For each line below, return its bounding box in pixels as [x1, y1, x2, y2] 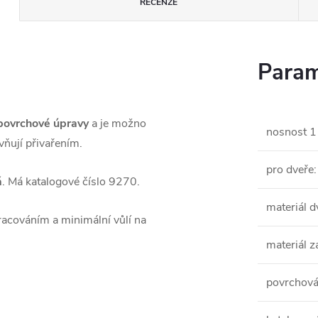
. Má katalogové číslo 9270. [2, 174, 140, 190]
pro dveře [266, 162, 314, 177]
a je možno [89, 116, 146, 131]
